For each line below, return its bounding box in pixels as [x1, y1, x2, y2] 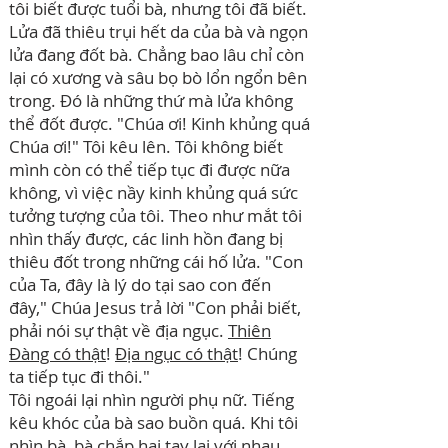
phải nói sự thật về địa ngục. [9, 319, 228, 342]
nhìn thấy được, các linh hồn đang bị [9, 227, 283, 250]
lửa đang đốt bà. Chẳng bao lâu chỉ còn [9, 43, 304, 66]
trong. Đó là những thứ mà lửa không [9, 89, 293, 112]
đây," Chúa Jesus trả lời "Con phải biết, [9, 296, 301, 319]
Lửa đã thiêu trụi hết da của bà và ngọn [9, 20, 308, 43]
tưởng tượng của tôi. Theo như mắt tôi [9, 204, 302, 227]
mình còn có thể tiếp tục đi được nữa [9, 158, 290, 181]
